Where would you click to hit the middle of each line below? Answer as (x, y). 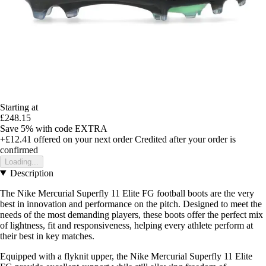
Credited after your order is (185, 139)
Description (31, 173)
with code (55, 128)
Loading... (22, 161)
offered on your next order (82, 139)
